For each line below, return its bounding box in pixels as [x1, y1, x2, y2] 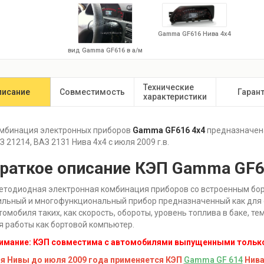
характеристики [143, 91, 207, 101]
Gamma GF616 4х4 [130, 125, 205, 135]
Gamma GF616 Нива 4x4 [157, 30, 231, 38]
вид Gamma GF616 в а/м [67, 47, 143, 55]
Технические [143, 82, 194, 92]
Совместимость [59, 87, 125, 97]
